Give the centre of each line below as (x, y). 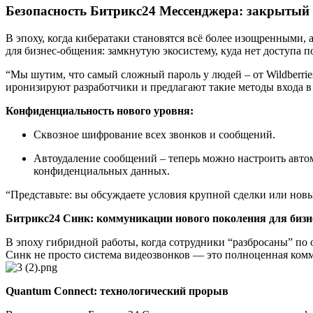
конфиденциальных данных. (103, 171)
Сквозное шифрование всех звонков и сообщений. (154, 135)
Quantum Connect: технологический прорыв (117, 291)
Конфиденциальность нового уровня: (100, 111)
